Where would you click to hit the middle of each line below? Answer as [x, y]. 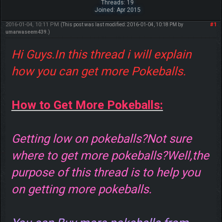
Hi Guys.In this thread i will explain [101, 54]
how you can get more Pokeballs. [98, 71]
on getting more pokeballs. [81, 189]
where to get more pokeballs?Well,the [110, 155]
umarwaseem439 [26, 32]
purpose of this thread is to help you [106, 172]
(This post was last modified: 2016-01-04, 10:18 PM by [122, 24]
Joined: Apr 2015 [117, 10]
